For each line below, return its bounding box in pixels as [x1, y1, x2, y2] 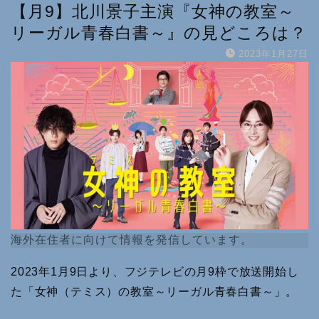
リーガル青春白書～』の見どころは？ [11, 23, 307, 42]
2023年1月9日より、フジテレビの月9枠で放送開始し [11, 266, 299, 278]
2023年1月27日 [239, 48, 308, 59]
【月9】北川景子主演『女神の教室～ [11, 2, 295, 21]
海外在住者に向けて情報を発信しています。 [11, 234, 253, 246]
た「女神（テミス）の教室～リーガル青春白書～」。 [11, 286, 298, 298]
